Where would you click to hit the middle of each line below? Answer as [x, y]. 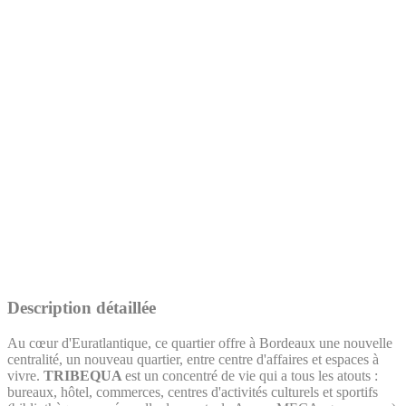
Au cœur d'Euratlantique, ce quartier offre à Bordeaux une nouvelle [200, 343]
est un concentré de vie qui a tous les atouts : [251, 376]
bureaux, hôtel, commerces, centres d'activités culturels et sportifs [193, 392]
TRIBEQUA [84, 376]
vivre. [25, 376]
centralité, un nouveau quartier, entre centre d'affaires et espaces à [193, 360]
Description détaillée [82, 308]
